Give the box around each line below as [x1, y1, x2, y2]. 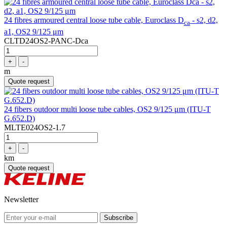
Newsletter [4, 195, 39, 204]
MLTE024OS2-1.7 [4, 123, 65, 132]
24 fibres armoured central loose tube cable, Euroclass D [4, 16, 184, 25]
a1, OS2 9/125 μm [4, 27, 63, 36]
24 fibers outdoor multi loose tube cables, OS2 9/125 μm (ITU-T [4, 104, 211, 113]
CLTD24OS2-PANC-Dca [4, 36, 88, 45]
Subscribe [104, 213, 133, 221]
